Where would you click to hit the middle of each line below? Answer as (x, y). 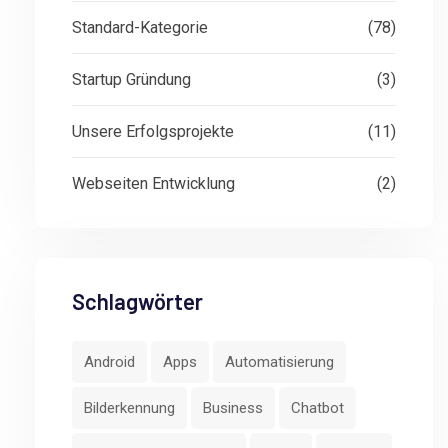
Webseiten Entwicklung (153, 183)
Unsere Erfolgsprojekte (153, 131)
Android (109, 362)
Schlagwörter (137, 301)
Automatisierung (279, 362)
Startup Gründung (131, 79)
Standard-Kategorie (140, 27)
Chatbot (317, 408)
